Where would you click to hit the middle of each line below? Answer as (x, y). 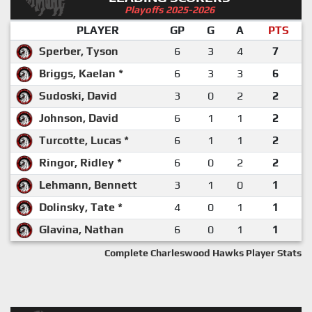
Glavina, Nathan (81, 229)
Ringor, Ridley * (80, 162)
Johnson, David (79, 118)
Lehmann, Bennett (88, 185)
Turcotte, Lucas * (84, 140)
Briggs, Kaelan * (81, 73)
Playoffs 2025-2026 (170, 9)
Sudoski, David (78, 95)
